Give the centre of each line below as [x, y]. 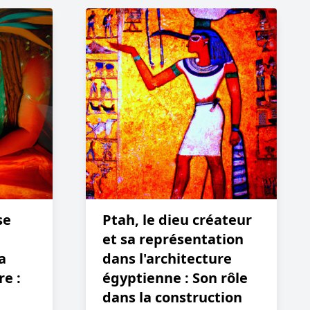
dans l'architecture [167, 258]
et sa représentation [173, 239]
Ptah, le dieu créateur [177, 220]
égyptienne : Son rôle [175, 278]
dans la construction [172, 297]
